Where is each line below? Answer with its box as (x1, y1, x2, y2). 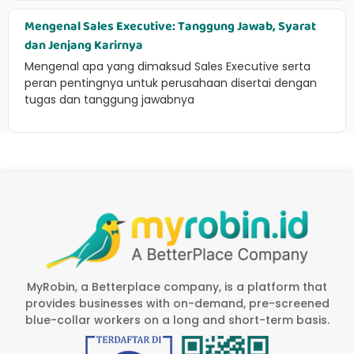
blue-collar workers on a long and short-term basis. (24, 311, 330, 328)
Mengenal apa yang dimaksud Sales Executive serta (24, 58, 311, 75)
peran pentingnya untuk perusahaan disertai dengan (24, 75, 317, 92)
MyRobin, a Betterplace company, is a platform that (27, 278, 327, 295)
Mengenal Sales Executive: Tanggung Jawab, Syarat (24, 17, 316, 37)
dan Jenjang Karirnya (24, 36, 143, 56)
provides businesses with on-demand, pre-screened (24, 295, 330, 311)
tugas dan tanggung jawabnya (24, 92, 194, 108)
